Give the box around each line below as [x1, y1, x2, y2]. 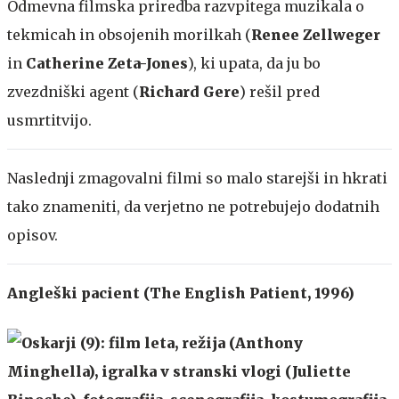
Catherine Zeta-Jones [26, 53, 188, 72]
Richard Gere [139, 82, 240, 101]
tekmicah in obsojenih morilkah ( [7, 25, 251, 44]
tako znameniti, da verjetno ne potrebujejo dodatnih [7, 197, 379, 216]
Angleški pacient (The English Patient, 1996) [7, 283, 354, 302]
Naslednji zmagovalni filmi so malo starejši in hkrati [7, 168, 387, 187]
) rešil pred [240, 82, 320, 101]
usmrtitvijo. [7, 110, 92, 129]
